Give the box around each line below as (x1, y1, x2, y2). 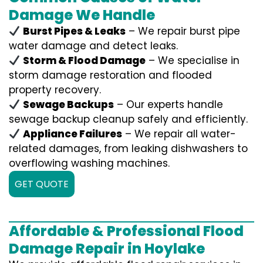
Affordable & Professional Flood (9, 221, 244, 241)
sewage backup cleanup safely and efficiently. (9, 112, 248, 127)
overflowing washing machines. (9, 156, 170, 171)
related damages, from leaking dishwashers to (9, 141, 248, 156)
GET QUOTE (15, 177, 69, 191)
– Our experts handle (114, 97, 224, 112)
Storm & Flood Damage (23, 53, 146, 68)
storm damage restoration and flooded (9, 68, 212, 83)
